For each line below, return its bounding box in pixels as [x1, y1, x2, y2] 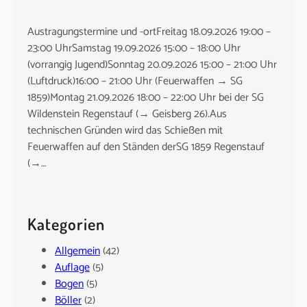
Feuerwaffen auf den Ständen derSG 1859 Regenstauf [27, 137, 265, 156]
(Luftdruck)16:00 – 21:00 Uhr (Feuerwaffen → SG [27, 71, 243, 90]
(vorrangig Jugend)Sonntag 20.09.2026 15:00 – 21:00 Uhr [27, 55, 277, 74]
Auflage [55, 258, 90, 277]
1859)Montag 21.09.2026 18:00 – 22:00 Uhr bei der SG [27, 88, 264, 107]
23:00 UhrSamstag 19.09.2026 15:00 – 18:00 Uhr [27, 38, 241, 58]
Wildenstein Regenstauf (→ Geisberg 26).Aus [27, 104, 227, 123]
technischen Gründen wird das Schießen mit [27, 121, 223, 140]
